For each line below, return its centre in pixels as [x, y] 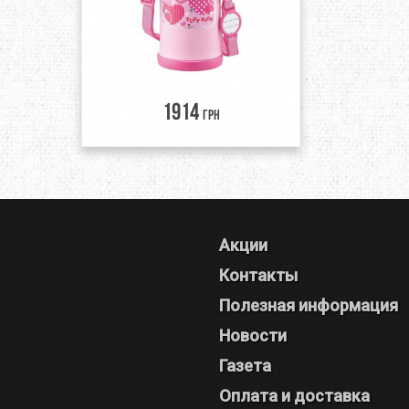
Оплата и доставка [294, 396]
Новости [253, 336]
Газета [245, 366]
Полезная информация [309, 305]
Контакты [258, 275]
